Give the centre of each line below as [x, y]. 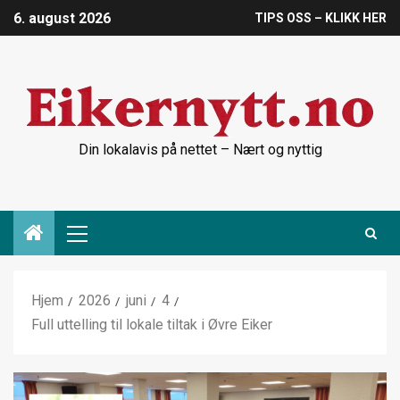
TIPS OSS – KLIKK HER [321, 18]
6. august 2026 [62, 19]
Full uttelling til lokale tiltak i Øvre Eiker [152, 325]
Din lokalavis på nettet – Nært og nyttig [200, 150]
